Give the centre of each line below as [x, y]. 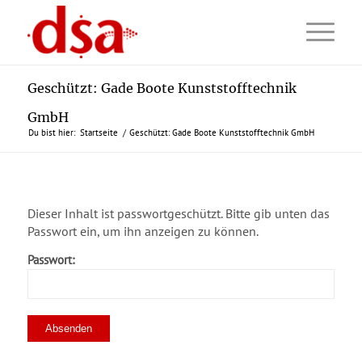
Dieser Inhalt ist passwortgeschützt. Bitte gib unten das [178, 213]
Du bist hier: [51, 133]
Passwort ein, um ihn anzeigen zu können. [143, 231]
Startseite [99, 133]
